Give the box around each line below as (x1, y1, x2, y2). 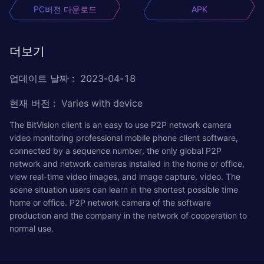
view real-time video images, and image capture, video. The (9, 171, 240, 181)
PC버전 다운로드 (33, 4, 97, 14)
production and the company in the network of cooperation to (9, 210, 247, 220)
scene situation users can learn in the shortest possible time (9, 184, 238, 194)
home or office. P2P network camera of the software (9, 197, 211, 207)
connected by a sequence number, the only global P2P (9, 145, 222, 156)
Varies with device (61, 97, 143, 109)
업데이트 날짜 (9, 72, 69, 84)
